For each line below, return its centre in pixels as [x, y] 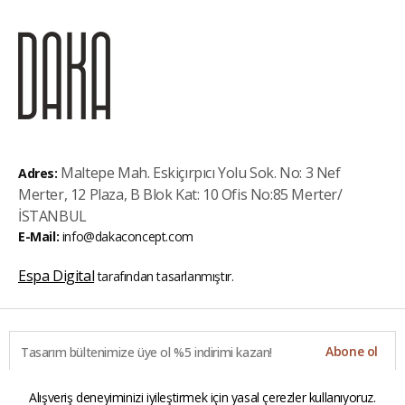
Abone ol [352, 351]
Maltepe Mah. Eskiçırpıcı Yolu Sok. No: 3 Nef [201, 173]
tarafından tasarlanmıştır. [164, 277]
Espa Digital [57, 276]
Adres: [38, 174]
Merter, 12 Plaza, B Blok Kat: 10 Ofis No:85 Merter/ [180, 195]
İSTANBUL [52, 217]
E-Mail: [39, 237]
